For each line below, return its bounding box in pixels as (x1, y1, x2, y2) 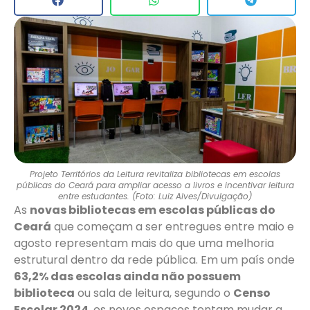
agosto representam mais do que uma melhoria (14, 235, 274, 252)
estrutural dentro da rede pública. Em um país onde (14, 252, 295, 268)
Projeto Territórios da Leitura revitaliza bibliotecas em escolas (30, 168, 280, 181)
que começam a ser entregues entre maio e (51, 219, 294, 235)
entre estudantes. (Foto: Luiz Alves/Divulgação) (58, 190, 252, 203)
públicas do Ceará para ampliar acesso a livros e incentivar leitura (16, 179, 294, 192)
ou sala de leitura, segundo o (75, 285, 233, 302)
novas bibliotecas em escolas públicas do (30, 202, 275, 219)
